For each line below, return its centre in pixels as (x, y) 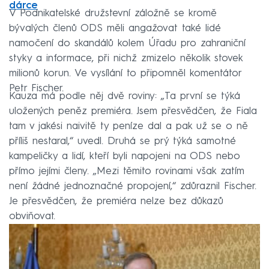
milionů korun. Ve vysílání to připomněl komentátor (125, 73)
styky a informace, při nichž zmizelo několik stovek (126, 58)
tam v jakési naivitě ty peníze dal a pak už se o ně (128, 126)
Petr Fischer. (36, 88)
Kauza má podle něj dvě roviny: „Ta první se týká (125, 96)
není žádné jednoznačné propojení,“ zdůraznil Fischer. (133, 186)
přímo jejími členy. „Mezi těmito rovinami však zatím (127, 171)
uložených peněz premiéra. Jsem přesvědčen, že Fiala (133, 111)
